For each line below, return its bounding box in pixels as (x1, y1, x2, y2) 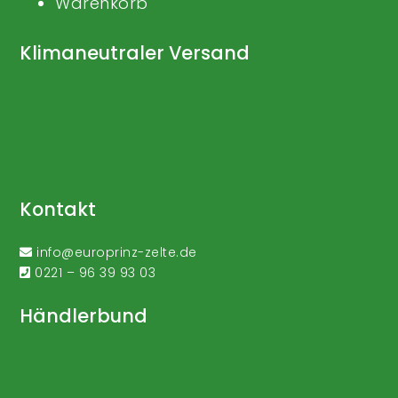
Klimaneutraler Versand (20, 40, 251, 66)
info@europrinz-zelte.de (36, 243, 197, 261)
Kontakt (20, 196, 97, 222)
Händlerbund (20, 303, 148, 329)
